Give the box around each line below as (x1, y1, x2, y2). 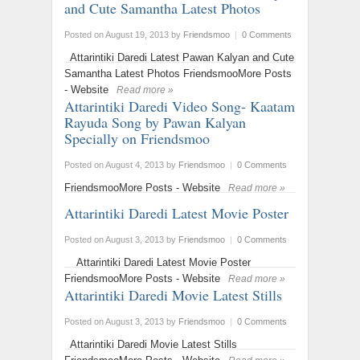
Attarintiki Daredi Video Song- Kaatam (64, 96, 295, 116)
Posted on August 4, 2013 (64, 160, 164, 170)
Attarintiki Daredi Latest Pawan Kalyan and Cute (64, 51, 294, 63)
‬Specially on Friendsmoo (64, 129, 210, 148)
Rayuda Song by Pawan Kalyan (64, 112, 246, 132)
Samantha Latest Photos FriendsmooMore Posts (64, 67, 292, 80)
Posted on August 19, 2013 (64, 30, 169, 39)
